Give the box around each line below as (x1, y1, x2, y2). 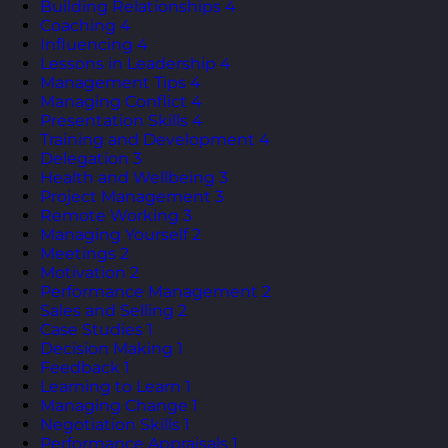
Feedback (40, 357, 120, 377)
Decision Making (40, 338, 173, 358)
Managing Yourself (40, 224, 188, 244)
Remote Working (40, 205, 179, 225)
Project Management (40, 186, 211, 206)
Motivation (40, 262, 126, 282)
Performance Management (40, 281, 258, 301)
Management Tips (40, 72, 186, 92)
